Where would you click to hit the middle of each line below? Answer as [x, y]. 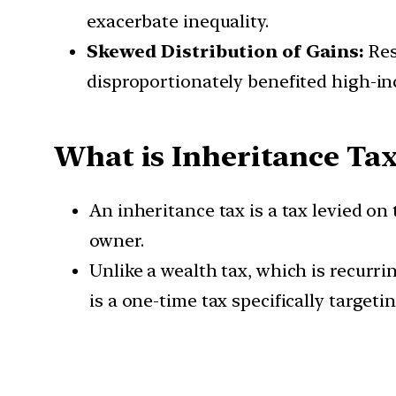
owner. [117, 241]
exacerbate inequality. [178, 22]
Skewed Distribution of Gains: [228, 52]
